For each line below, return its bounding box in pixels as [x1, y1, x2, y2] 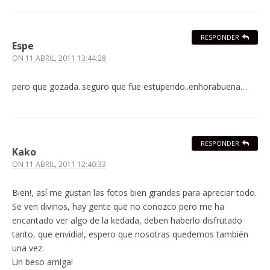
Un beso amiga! [12, 256, 73, 268]
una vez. [12, 242, 44, 254]
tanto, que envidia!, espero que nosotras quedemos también [12, 228, 248, 240]
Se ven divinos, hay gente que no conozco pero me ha [12, 201, 224, 213]
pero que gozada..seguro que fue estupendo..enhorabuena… [12, 81, 247, 93]
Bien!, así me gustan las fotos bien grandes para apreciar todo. [12, 187, 257, 199]
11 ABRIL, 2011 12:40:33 [25, 159, 106, 170]
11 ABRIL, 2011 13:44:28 [25, 53, 106, 64]
